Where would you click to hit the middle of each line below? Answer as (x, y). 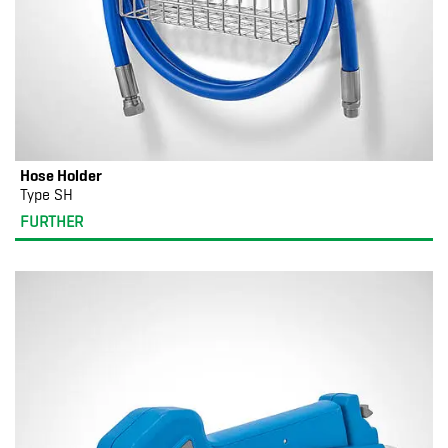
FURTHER (51, 222)
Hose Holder (61, 175)
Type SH (46, 195)
